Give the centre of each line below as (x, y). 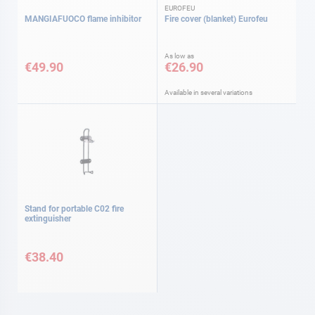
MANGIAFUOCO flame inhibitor (83, 19)
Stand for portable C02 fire (74, 209)
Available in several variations (208, 92)
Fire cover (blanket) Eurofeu (216, 19)
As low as (179, 56)
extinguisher (48, 219)
